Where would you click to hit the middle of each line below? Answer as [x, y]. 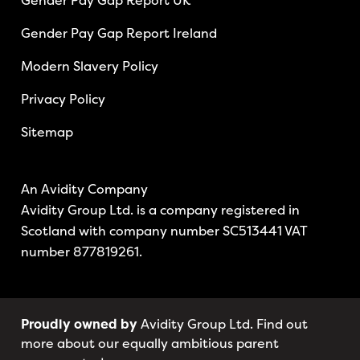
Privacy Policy [63, 99]
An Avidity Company [85, 189]
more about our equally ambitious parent [150, 343]
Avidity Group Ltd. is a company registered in [161, 210]
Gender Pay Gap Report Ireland [119, 33]
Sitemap [47, 132]
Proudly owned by [80, 324]
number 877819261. [82, 252]
